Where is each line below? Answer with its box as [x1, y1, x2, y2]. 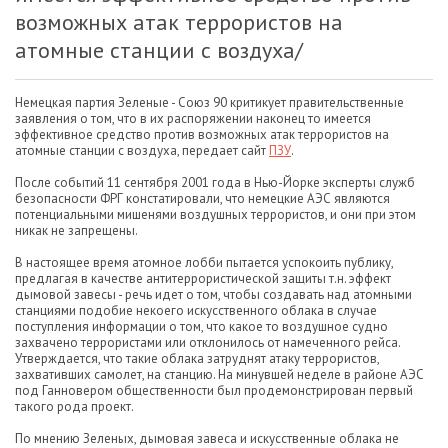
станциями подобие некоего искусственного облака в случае [15, 302, 377, 319]
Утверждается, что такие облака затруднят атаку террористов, [15, 350, 379, 367]
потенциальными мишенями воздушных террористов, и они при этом [15, 206, 416, 223]
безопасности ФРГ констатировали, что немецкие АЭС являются [15, 190, 390, 207]
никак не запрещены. [15, 222, 138, 239]
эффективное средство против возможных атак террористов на [15, 126, 389, 143]
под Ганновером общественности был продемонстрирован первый [15, 382, 413, 399]
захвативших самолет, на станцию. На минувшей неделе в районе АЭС [15, 366, 424, 383]
